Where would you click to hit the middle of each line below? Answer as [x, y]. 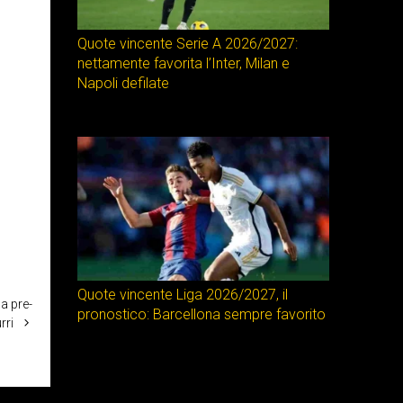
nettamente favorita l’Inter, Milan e [184, 63]
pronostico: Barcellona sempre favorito [201, 314]
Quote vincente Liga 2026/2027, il [183, 295]
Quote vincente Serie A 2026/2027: [188, 44]
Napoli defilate [123, 83]
